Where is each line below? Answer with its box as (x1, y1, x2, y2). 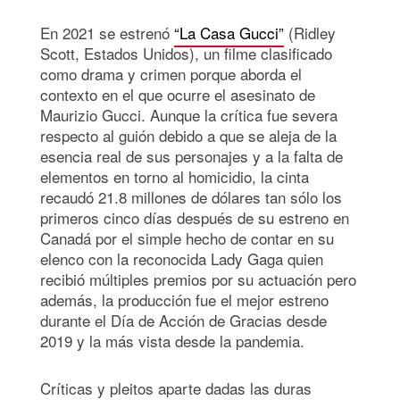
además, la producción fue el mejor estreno (40, 287, 329, 311)
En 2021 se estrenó (40, 21, 174, 44)
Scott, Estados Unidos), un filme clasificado (40, 41, 332, 64)
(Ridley (284, 21, 336, 44)
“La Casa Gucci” (174, 21, 284, 44)
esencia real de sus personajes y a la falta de (40, 144, 343, 167)
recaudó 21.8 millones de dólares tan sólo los (40, 185, 342, 208)
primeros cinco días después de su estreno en (40, 205, 349, 229)
